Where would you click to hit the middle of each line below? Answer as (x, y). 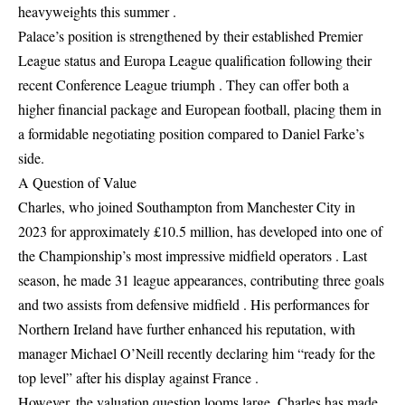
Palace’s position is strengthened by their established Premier (190, 36)
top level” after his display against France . (138, 377)
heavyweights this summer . (97, 11)
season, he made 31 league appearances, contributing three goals (201, 280)
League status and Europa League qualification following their (195, 60)
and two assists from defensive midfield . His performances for (193, 304)
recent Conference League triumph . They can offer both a (184, 85)
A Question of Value (77, 182)
